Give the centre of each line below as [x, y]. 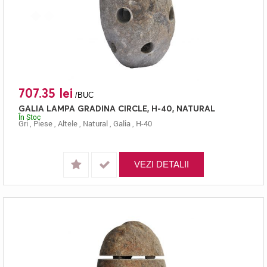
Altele [68, 123]
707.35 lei [46, 93]
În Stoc [30, 117]
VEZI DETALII [162, 164]
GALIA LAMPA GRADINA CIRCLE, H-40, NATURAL [117, 108]
